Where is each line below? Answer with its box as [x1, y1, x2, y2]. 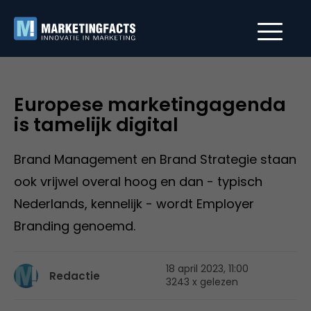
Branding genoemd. [14, 217, 135, 235]
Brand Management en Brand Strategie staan [14, 151, 296, 168]
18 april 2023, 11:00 [166, 262, 249, 276]
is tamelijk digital [14, 112, 178, 137]
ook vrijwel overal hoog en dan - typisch [14, 173, 262, 190]
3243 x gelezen [166, 275, 238, 289]
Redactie [49, 268, 100, 283]
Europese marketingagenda [14, 92, 286, 117]
